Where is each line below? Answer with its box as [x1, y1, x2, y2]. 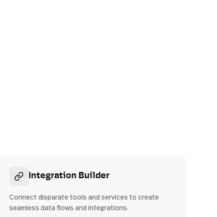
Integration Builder [28, 171, 109, 181]
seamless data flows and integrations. [9, 203, 128, 212]
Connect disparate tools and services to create [9, 192, 159, 201]
